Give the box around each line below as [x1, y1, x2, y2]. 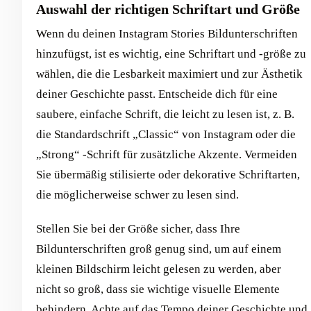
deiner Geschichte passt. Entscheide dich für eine [36, 87, 278, 101]
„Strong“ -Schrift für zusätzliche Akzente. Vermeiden [36, 148, 297, 162]
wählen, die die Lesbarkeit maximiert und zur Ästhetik [36, 67, 303, 81]
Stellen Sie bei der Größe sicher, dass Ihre [36, 222, 240, 236]
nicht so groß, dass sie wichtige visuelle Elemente [36, 283, 280, 296]
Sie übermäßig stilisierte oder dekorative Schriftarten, [36, 168, 300, 182]
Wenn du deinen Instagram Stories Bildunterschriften [36, 27, 298, 41]
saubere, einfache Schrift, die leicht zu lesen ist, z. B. [36, 108, 294, 121]
